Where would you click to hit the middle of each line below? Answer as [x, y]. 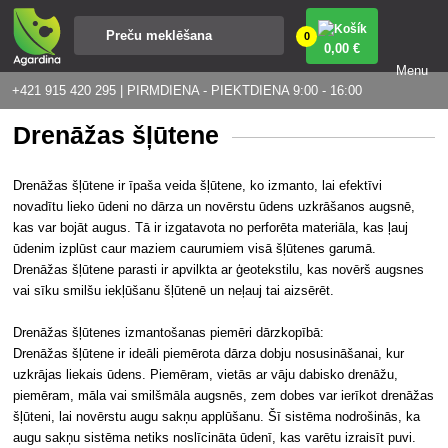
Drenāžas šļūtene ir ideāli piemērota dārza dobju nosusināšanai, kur [209, 353]
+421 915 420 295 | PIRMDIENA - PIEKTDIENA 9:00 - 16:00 [187, 90]
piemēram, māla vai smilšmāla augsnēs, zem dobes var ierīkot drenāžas [224, 395]
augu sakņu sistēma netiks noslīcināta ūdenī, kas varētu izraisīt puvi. [215, 437]
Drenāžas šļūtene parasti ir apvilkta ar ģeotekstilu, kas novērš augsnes [219, 269]
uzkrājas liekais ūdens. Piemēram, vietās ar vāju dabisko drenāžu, [206, 374]
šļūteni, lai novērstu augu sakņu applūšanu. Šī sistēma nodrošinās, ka [217, 416]
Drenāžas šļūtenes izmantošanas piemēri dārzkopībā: [169, 332]
